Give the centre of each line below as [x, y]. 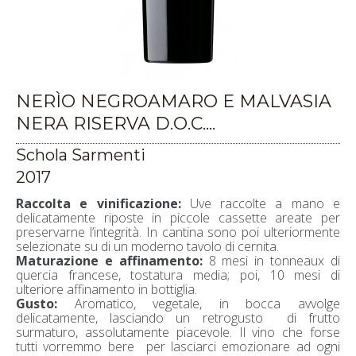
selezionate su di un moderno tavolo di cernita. [147, 246]
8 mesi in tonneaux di [271, 260]
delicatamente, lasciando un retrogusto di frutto [178, 317]
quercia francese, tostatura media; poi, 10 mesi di [178, 275]
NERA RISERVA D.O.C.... [116, 123]
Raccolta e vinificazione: [99, 203]
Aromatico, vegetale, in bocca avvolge [199, 303]
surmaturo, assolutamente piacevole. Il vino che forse [178, 332]
